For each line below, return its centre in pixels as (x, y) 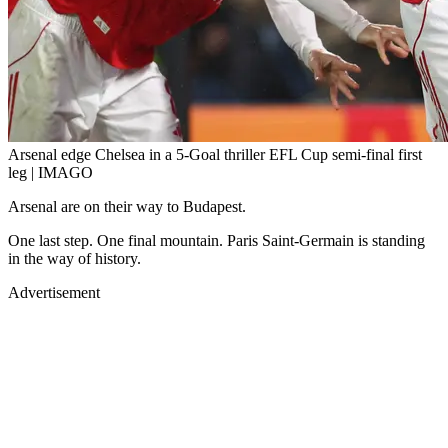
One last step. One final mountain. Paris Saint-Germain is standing (216, 241)
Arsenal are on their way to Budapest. (127, 207)
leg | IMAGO (50, 173)
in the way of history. (74, 259)
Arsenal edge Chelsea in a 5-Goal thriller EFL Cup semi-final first (215, 155)
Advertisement (54, 293)
